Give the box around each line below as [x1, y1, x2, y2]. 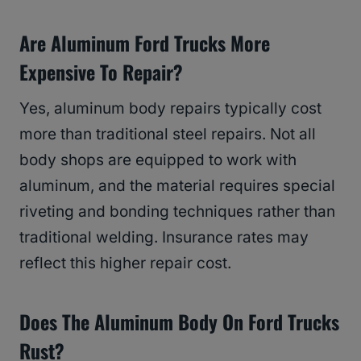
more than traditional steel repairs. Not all [19, 125, 316, 144]
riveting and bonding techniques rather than [19, 202, 335, 222]
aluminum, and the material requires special [19, 176, 335, 196]
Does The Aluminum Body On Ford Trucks [19, 307, 339, 337]
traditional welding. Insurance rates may [19, 228, 309, 247]
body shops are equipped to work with [19, 151, 297, 170]
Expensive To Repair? [19, 57, 183, 87]
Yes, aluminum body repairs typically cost [19, 99, 322, 118]
